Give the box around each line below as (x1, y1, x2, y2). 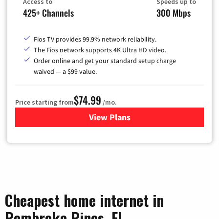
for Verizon (109, 111, 152, 123)
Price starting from (15, 97, 74, 107)
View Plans (88, 111, 131, 123)
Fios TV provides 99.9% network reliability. (34, 34, 156, 44)
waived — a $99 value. (34, 66, 97, 76)
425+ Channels (23, 6, 74, 19)
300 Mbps (156, 6, 191, 19)
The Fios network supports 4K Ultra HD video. (34, 45, 166, 54)
